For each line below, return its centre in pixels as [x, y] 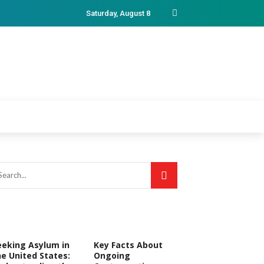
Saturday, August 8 [118, 13]
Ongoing [112, 255]
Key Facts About [128, 245]
